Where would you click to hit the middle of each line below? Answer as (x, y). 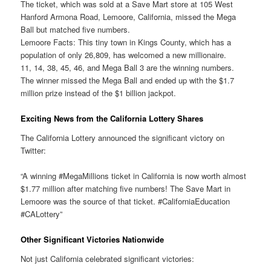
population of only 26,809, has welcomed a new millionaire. (124, 55)
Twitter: (34, 150)
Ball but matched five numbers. (76, 30)
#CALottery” (42, 214)
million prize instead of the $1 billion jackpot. (99, 93)
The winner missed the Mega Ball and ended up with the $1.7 (128, 80)
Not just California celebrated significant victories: (108, 258)
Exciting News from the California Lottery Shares (112, 119)
